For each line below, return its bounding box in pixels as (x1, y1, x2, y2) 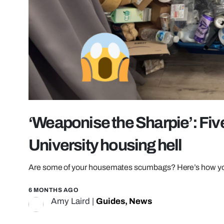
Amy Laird (51, 196, 90, 206)
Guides (96, 196, 125, 206)
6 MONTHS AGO (28, 186, 78, 194)
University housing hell (28, 136, 182, 154)
